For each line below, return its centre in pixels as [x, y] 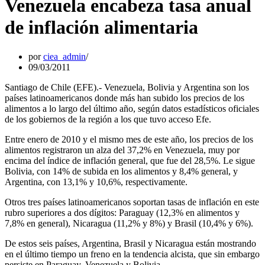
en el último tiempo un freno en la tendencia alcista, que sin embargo [132, 254]
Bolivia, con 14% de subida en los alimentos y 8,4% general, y [121, 171]
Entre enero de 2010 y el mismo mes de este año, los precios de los [129, 139]
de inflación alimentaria [101, 28]
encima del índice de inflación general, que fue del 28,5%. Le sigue [130, 160]
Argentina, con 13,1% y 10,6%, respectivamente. [96, 182]
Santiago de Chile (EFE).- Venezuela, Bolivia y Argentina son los [127, 87]
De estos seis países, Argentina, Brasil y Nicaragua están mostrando [130, 243]
